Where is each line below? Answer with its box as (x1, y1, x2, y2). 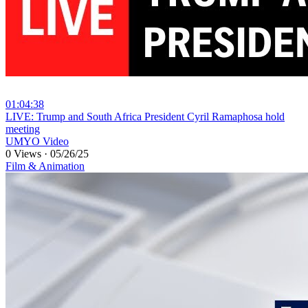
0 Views (5, 148, 44, 160)
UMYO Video (5, 135, 69, 148)
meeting (5, 123, 40, 135)
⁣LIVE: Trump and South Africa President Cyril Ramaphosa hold (5, 111, 285, 123)
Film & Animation (5, 160, 85, 173)
